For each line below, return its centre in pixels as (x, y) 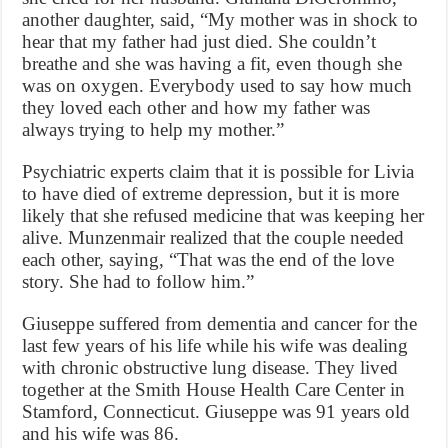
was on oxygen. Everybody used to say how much (217, 86)
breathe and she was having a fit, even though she (212, 64)
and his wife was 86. (101, 434)
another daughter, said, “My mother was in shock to (220, 20)
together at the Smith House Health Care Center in (214, 390)
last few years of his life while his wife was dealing (215, 346)
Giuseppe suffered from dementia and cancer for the (220, 324)
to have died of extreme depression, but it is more (211, 194)
